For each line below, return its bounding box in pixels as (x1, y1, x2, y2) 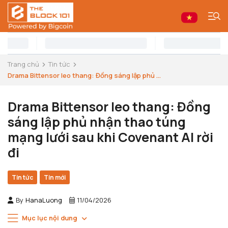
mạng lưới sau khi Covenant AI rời (8, 128, 213, 146)
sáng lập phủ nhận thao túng (8, 113, 186, 131)
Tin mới (44, 173, 66, 182)
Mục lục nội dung (21, 213, 77, 222)
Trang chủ (8, 60, 39, 69)
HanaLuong (25, 195, 62, 205)
